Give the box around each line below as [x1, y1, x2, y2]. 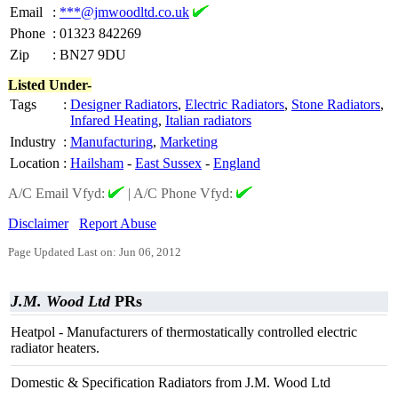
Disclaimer [8, 216, 68, 231]
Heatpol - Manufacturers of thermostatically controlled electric [11, 324, 357, 339]
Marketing [160, 134, 218, 149]
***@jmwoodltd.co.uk [60, 4, 189, 20]
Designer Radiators [70, 97, 178, 112]
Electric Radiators [185, 97, 284, 112]
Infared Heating [70, 113, 158, 128]
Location [10, 155, 60, 171]
